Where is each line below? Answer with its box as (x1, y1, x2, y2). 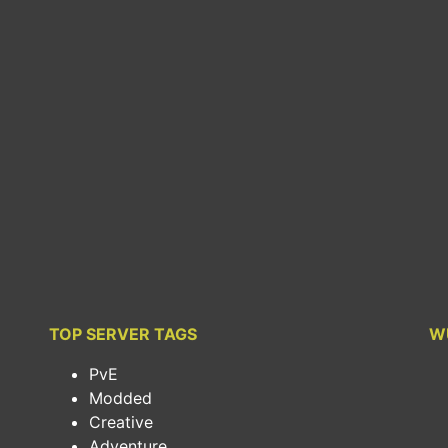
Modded (89, 388, 152, 408)
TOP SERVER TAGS (49, 324, 197, 344)
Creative (89, 412, 153, 432)
